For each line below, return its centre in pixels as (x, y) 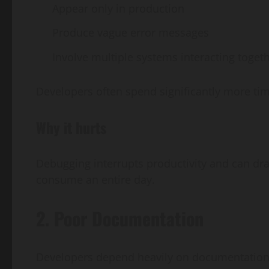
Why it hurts (71, 127)
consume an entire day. (95, 179)
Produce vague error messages (131, 33)
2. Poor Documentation (120, 218)
